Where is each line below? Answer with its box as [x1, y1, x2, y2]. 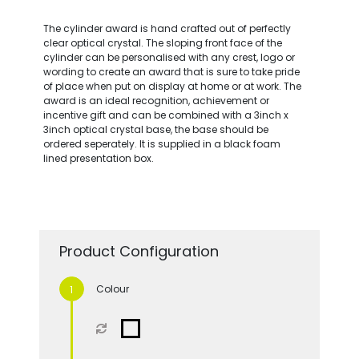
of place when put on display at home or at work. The [42, 79, 301, 93]
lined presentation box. [42, 151, 154, 165]
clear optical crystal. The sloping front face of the [42, 35, 282, 50]
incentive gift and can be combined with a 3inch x [42, 107, 288, 122]
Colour [95, 281, 129, 296]
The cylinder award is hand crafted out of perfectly [42, 21, 291, 35]
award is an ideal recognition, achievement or [42, 93, 269, 107]
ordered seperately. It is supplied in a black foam [42, 136, 280, 151]
